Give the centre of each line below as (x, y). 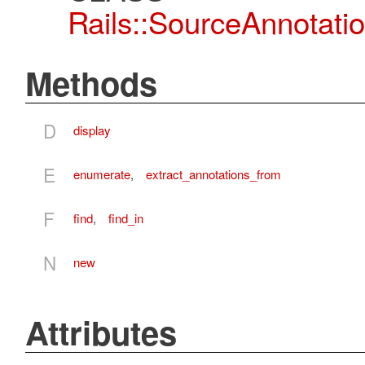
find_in (125, 218)
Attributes (101, 332)
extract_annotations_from (213, 174)
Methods (91, 82)
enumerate (102, 174)
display (92, 130)
